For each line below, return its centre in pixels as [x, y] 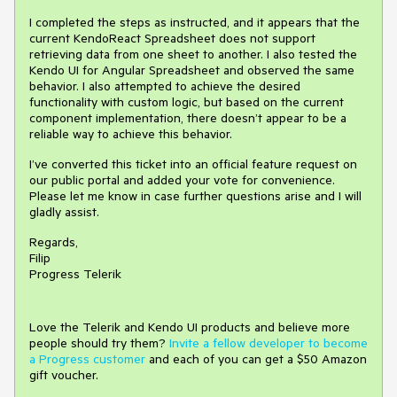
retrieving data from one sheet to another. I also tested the [193, 54]
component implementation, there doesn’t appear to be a [188, 118]
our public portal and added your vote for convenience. [182, 180]
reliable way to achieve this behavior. [131, 134]
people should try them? [99, 343]
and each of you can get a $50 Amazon [256, 359]
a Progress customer [87, 359]
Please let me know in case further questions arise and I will [195, 196]
